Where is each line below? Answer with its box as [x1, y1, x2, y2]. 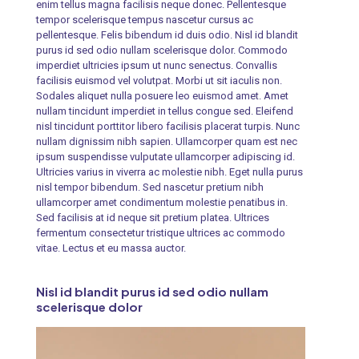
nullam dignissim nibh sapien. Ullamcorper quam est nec [35, 135, 297, 148]
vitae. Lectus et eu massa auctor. [35, 242, 186, 255]
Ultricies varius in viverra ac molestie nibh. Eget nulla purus [35, 166, 303, 179]
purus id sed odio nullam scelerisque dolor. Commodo [35, 44, 288, 57]
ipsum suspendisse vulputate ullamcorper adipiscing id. [35, 151, 295, 163]
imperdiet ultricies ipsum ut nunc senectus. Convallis [35, 59, 277, 72]
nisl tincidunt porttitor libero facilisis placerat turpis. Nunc [35, 120, 300, 133]
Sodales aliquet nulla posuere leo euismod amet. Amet [35, 90, 288, 103]
